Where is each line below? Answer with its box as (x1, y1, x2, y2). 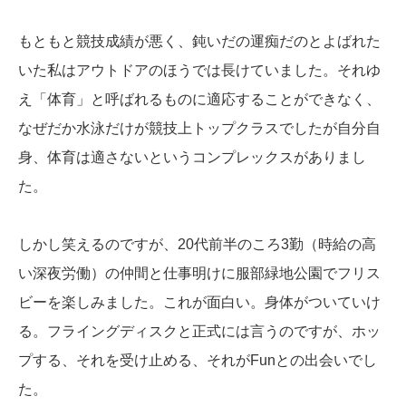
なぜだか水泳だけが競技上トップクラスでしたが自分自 (18, 120, 381, 136)
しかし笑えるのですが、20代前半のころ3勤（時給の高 (18, 236, 376, 252)
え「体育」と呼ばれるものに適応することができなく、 (18, 91, 381, 107)
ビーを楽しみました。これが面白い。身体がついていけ (18, 294, 381, 310)
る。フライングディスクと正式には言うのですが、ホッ (18, 323, 381, 339)
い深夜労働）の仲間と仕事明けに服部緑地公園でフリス (18, 265, 381, 281)
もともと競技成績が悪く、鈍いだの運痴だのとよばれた (18, 33, 381, 49)
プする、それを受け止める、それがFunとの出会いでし (18, 352, 377, 368)
